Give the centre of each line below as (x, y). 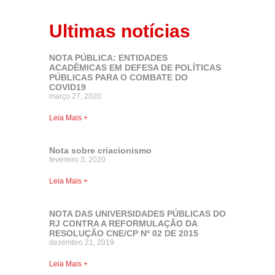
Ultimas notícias (120, 31)
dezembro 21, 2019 (82, 242)
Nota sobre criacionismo (100, 150)
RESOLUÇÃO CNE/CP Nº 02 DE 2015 (124, 233)
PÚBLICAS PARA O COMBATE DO (118, 77)
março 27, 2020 (75, 96)
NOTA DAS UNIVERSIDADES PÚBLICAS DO (137, 213)
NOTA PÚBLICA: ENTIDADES (108, 57)
